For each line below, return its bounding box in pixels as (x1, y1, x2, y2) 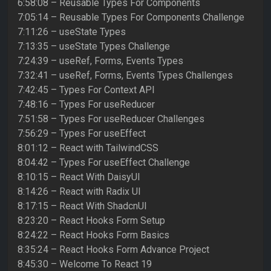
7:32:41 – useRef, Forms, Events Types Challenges (18, 70, 233, 82)
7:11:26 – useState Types (18, 26, 126, 38)
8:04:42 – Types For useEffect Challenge (18, 157, 190, 169)
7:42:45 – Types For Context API (18, 84, 155, 96)
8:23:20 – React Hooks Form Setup (18, 215, 165, 227)
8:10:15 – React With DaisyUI (18, 171, 140, 183)
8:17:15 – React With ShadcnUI (18, 200, 147, 212)
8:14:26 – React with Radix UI (18, 186, 141, 198)
